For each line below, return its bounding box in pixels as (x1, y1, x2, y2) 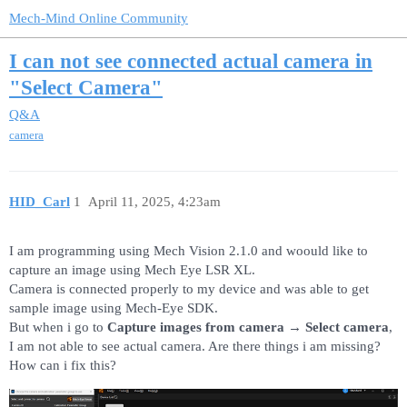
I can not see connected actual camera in (9, 50, 372, 74)
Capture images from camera (107, 320, 284, 335)
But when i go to (9, 320, 107, 335)
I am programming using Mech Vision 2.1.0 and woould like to (9, 243, 368, 259)
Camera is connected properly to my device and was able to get (9, 282, 369, 297)
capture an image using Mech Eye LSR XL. (9, 263, 255, 278)
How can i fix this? (9, 358, 116, 373)
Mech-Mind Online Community (9, 11, 188, 25)
